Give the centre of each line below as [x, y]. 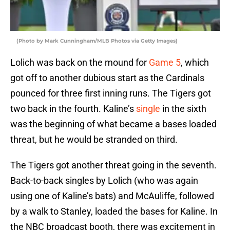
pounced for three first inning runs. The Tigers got [111, 93]
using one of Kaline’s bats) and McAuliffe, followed [112, 196]
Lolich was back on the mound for [80, 63]
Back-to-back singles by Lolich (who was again [104, 181]
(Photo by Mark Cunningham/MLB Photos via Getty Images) [97, 41]
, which [195, 63]
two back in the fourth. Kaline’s [73, 109]
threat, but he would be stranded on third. [94, 140]
